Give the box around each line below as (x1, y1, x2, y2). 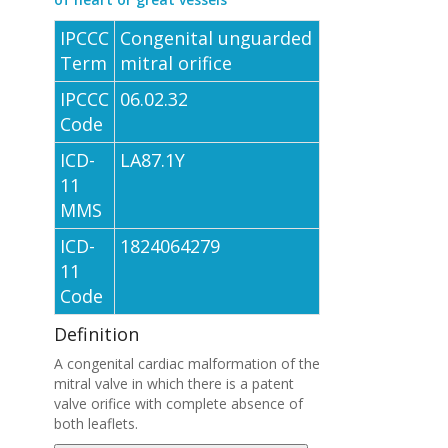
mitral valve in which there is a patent (53, 374, 294, 393)
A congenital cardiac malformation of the (53, 354, 320, 373)
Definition (53, 322, 139, 346)
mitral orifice (119, 51, 232, 75)
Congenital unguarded (119, 26, 312, 50)
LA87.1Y (119, 148, 185, 172)
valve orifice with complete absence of (53, 394, 303, 413)
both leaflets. (53, 414, 138, 433)
